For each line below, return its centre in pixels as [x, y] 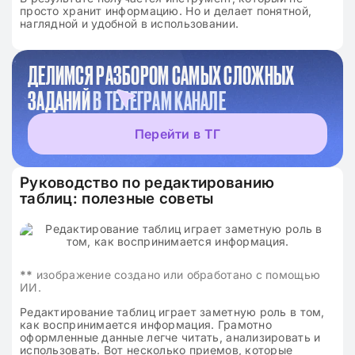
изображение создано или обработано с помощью [177, 275]
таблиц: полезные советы [117, 198]
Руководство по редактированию [147, 183]
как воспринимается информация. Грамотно [146, 324]
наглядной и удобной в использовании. [130, 23]
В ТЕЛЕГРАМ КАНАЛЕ [160, 101]
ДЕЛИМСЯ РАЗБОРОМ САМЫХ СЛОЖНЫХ [161, 75]
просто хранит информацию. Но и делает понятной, [166, 11]
